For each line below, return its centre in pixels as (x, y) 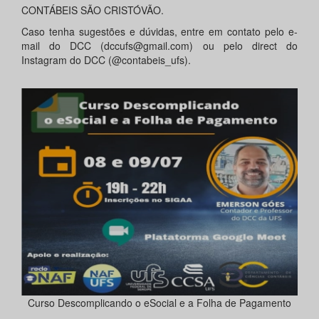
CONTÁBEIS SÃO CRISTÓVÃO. (93, 10)
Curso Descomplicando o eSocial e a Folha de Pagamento (159, 303)
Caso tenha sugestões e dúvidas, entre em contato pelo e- (159, 32)
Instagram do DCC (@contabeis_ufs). (106, 60)
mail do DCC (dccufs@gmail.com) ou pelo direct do (159, 46)
